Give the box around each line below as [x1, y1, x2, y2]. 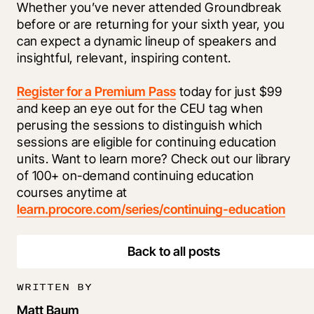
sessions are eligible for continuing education [17, 135, 277, 150]
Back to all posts [128, 244, 220, 259]
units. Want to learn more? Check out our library [17, 151, 291, 167]
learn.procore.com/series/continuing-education [17, 202, 285, 217]
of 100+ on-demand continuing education [17, 168, 254, 184]
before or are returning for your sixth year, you [17, 17, 285, 32]
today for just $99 [176, 84, 282, 100]
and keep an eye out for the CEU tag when [17, 101, 264, 116]
